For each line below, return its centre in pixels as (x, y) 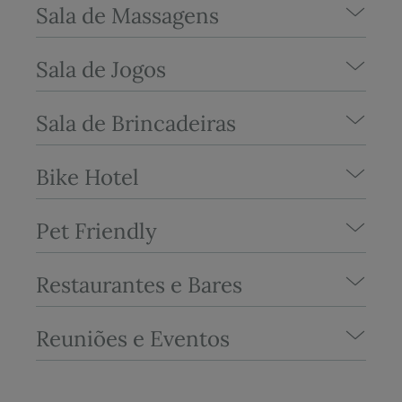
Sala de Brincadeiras (136, 123)
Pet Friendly (96, 231)
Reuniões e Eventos (133, 338)
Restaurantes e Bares (139, 284)
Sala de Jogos (101, 69)
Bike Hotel (87, 177)
